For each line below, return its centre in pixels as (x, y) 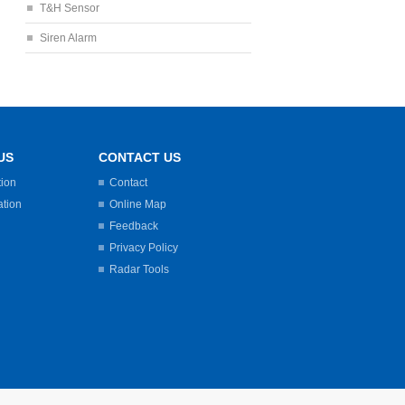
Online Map (138, 204)
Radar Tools (139, 269)
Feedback (134, 226)
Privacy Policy (144, 248)
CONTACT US (140, 157)
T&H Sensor (70, 8)
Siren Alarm (68, 38)
